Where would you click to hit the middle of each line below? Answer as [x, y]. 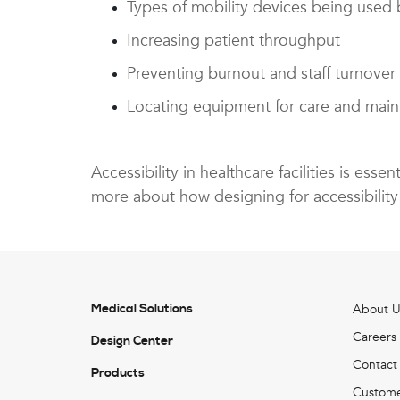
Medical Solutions [142, 308]
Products [118, 373]
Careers [374, 337]
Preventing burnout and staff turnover [261, 73]
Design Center [132, 341]
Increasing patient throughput [233, 40]
